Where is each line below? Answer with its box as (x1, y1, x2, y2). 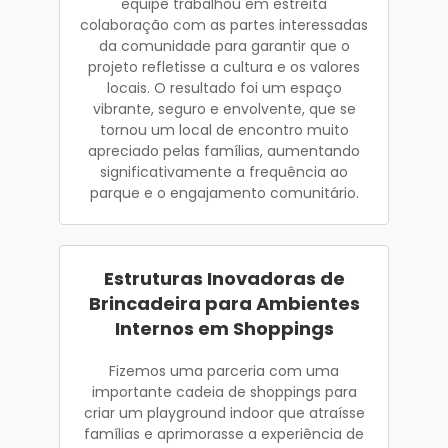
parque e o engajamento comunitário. (89, 182, 359, 203)
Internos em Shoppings (114, 315, 334, 341)
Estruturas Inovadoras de (103, 265, 345, 291)
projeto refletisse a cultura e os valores (88, 56, 360, 77)
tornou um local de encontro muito (99, 119, 349, 140)
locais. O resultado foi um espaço (106, 77, 342, 98)
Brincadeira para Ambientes (88, 290, 360, 316)
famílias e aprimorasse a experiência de (84, 423, 364, 444)
